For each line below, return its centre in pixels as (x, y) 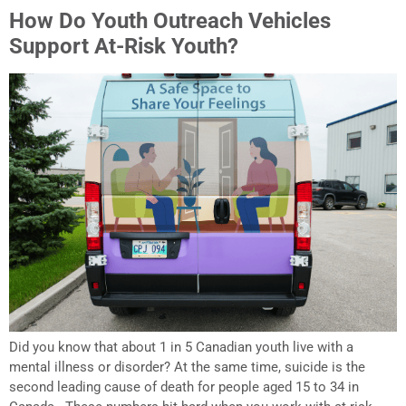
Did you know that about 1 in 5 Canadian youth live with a (181, 348)
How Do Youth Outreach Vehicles (170, 20)
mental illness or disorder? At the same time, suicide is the (187, 367)
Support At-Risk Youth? (124, 46)
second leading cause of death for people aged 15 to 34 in (184, 387)
